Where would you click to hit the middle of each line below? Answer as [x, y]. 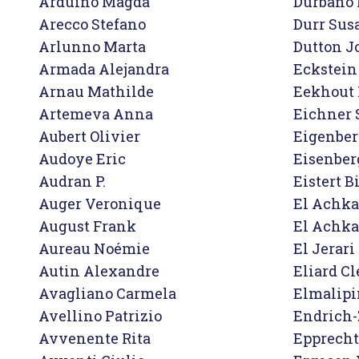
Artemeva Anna [96, 114]
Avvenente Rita [95, 338]
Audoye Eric [82, 159]
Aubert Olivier [89, 136]
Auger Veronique [100, 204]
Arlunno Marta [92, 46]
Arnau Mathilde [96, 91]
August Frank [87, 226]
